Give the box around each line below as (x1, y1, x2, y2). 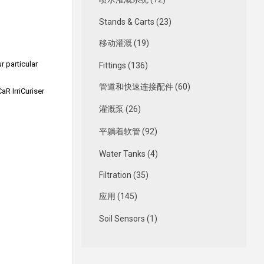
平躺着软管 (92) (98, 127, 157, 137)
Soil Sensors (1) (98, 214, 157, 224)
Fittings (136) (98, 61, 148, 71)
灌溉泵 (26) (98, 104, 141, 114)
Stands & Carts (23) (98, 17, 171, 27)
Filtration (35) (98, 170, 148, 180)
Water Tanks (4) (98, 149, 158, 159)
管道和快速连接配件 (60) (98, 82, 190, 92)
